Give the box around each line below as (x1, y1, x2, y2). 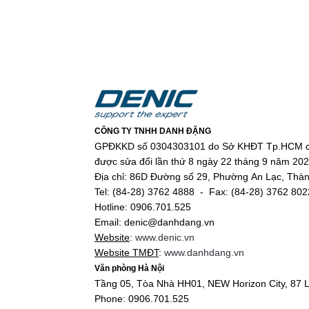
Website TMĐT (94, 247, 159, 258)
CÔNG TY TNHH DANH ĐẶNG (94, 126, 211, 136)
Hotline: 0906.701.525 (94, 201, 191, 212)
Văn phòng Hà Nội (94, 263, 164, 273)
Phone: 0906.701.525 (94, 293, 189, 304)
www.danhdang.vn (164, 247, 244, 258)
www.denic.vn (135, 232, 195, 243)
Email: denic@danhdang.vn (94, 217, 215, 228)
